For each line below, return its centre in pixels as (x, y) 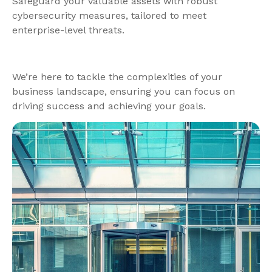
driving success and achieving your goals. (109, 106)
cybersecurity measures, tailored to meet (109, 15)
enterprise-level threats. (68, 30)
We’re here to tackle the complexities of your (117, 76)
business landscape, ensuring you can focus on (124, 91)
